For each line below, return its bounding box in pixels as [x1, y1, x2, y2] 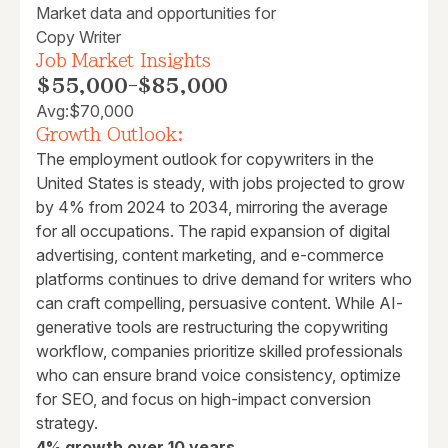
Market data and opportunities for [36, 3, 276, 24]
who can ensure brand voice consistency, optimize [36, 365, 401, 386]
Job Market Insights [36, 52, 211, 70]
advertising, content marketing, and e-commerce [36, 245, 384, 266]
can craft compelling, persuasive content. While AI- [36, 293, 403, 314]
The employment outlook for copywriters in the [36, 149, 374, 170]
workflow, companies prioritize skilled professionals [36, 341, 403, 362]
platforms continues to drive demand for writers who [36, 269, 412, 290]
